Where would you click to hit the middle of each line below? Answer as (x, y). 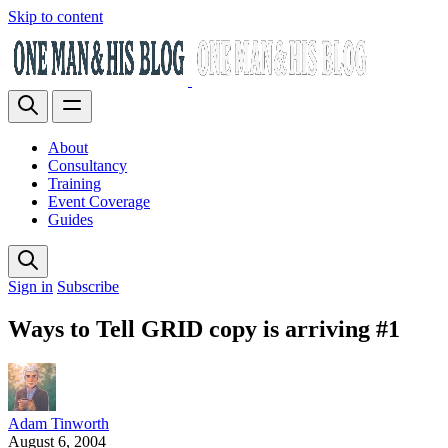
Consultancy (87, 165)
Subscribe (88, 286)
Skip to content (55, 16)
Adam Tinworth (58, 423)
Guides (70, 219)
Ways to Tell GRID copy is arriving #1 (204, 328)
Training (74, 183)
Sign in (30, 286)
